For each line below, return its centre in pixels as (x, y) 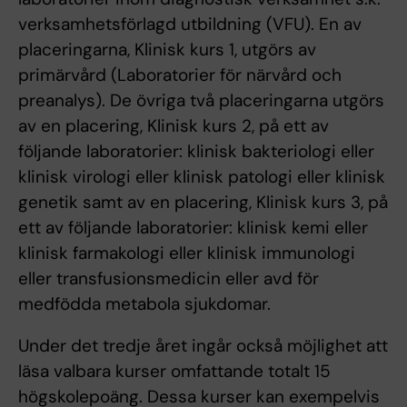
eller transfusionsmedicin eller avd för (169, 279)
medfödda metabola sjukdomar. (144, 304)
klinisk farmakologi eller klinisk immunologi (187, 253)
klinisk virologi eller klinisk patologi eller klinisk (202, 177)
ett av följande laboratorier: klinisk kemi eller (193, 228)
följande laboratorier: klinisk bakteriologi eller (196, 152)
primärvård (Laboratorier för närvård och (180, 75)
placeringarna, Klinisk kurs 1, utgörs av (167, 50)
